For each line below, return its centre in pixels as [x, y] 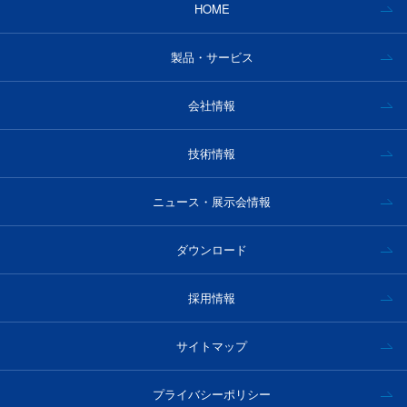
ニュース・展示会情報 [212, 201]
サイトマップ [212, 346]
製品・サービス [212, 57]
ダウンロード [212, 249]
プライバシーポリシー [212, 394]
